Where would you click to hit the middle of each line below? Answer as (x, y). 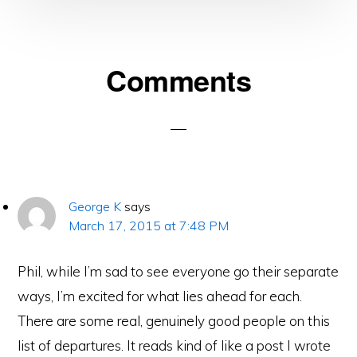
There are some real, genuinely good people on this (174, 321)
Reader (57, 76)
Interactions (79, 105)
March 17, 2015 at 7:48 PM (149, 226)
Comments (178, 80)
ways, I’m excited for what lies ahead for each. (160, 296)
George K (95, 206)
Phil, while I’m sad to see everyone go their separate (178, 271)
